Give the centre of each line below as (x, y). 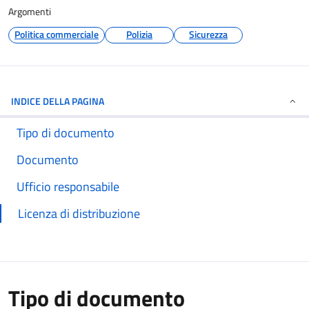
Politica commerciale (57, 34)
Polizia (139, 34)
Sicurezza (208, 34)
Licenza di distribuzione (79, 213)
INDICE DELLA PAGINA (58, 101)
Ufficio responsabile (68, 187)
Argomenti (30, 11)
